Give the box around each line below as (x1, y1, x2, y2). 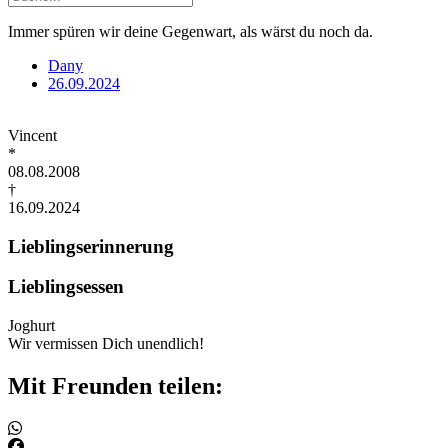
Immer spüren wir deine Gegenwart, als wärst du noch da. (8, 23, 373, 40)
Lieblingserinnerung (8, 235, 174, 257)
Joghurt (8, 317, 55, 335)
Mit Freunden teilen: (8, 373, 223, 400)
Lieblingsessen (8, 276, 124, 298)
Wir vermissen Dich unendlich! (8, 335, 204, 353)
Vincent (8, 127, 57, 144)
